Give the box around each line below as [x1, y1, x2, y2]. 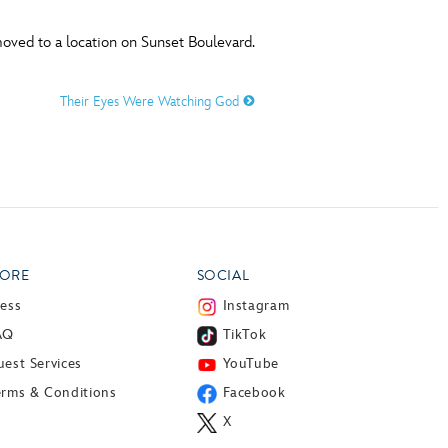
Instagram [222, 296, 290, 314]
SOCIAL [196, 265, 250, 286]
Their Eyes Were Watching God [60, 93, 243, 110]
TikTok [222, 325, 267, 343]
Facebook [222, 383, 286, 401]
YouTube [222, 354, 279, 372]
